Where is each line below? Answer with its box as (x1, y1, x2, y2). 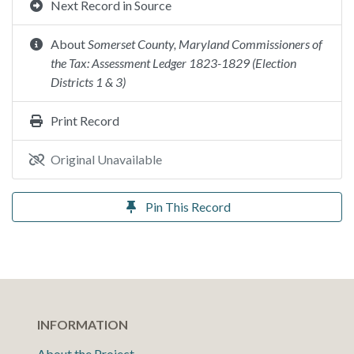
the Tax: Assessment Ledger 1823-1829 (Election (51, 55, 296, 70)
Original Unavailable (51, 152, 162, 167)
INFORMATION (37, 317, 128, 332)
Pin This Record (145, 199, 231, 214)
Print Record (51, 113, 119, 128)
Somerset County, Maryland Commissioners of (88, 36, 322, 51)
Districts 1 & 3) (51, 74, 126, 89)
